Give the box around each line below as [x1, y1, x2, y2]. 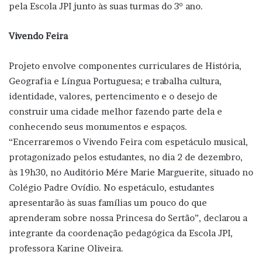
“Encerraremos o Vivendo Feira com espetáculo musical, [9, 136, 248, 147]
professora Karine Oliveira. [9, 242, 123, 254]
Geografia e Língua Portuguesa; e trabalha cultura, [9, 75, 222, 87]
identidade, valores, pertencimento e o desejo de [9, 90, 218, 102]
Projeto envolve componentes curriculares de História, [9, 60, 242, 71]
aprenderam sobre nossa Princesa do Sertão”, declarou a [9, 212, 247, 223]
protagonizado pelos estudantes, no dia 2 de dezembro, [9, 151, 243, 163]
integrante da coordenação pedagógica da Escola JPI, [9, 227, 233, 239]
